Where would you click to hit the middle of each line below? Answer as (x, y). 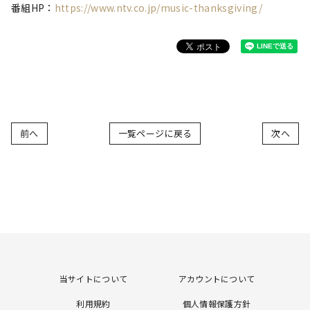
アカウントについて (217, 279)
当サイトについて (93, 279)
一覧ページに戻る (155, 133)
